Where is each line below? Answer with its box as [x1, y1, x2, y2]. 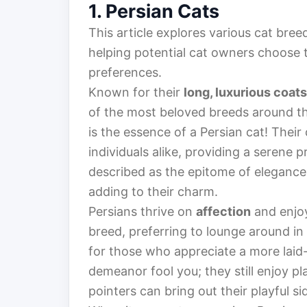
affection [196, 204, 251, 219]
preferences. [88, 65, 162, 80]
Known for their [88, 85, 184, 100]
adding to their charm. [88, 184, 218, 199]
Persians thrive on [88, 204, 196, 219]
